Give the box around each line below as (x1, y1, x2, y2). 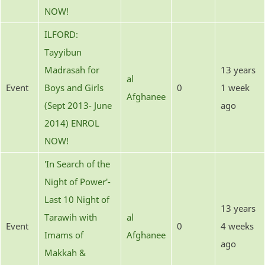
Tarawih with (44, 211, 97, 223)
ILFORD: (44, 28, 78, 40)
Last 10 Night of (44, 193, 109, 205)
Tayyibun (44, 46, 82, 58)
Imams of (44, 228, 83, 241)
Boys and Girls (44, 81, 104, 93)
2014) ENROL (44, 117, 99, 129)
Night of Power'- (44, 175, 111, 188)
